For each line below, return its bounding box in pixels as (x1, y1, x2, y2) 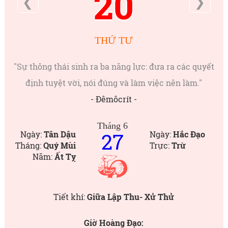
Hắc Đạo (173, 129, 205, 139)
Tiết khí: (53, 191, 88, 202)
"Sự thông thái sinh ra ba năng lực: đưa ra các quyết (13, 61, 214, 72)
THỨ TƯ (95, 35, 133, 46)
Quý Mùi (43, 140, 76, 151)
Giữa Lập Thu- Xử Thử (87, 191, 175, 202)
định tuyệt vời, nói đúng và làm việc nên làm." (25, 77, 203, 88)
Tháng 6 (97, 121, 128, 131)
